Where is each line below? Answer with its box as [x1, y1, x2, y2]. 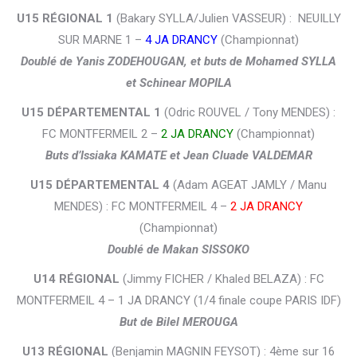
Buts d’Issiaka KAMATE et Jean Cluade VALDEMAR [45, 148, 312, 163]
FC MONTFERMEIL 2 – [42, 127, 161, 142]
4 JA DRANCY [145, 33, 218, 48]
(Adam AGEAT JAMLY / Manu [170, 178, 327, 193]
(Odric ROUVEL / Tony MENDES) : [161, 105, 335, 120]
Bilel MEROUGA [155, 315, 238, 330]
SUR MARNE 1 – [58, 33, 145, 48]
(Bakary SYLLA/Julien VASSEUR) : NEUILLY [112, 11, 341, 26]
